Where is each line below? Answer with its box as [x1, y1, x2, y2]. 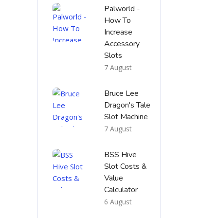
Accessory [104, 38, 140, 49]
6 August [104, 197, 132, 206]
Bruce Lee [104, 88, 139, 99]
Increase [104, 27, 132, 37]
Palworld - [104, 3, 140, 14]
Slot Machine [104, 111, 148, 122]
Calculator [104, 184, 138, 195]
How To [104, 15, 131, 26]
